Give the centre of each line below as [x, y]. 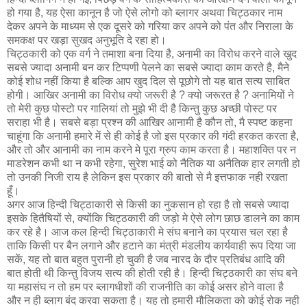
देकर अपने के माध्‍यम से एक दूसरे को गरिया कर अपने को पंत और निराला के [150, 27]
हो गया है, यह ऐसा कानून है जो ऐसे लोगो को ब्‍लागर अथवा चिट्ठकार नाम [145, 13]
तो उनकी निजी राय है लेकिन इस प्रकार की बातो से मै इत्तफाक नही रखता [147, 177]
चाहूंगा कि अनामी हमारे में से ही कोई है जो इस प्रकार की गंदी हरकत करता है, [153, 136]
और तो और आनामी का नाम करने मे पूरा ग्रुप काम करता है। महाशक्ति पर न [151, 150]
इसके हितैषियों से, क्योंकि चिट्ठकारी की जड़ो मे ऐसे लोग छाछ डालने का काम [153, 219]
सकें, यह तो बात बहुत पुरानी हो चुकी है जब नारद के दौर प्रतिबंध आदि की [146, 260]
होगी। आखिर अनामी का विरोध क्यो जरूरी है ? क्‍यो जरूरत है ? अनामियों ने [150, 95]
